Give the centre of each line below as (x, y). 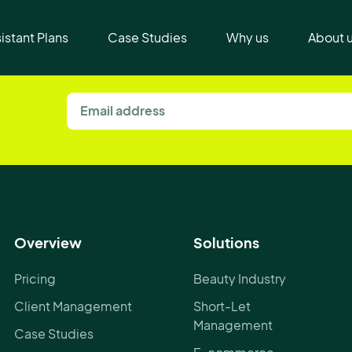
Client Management (73, 306)
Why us (247, 37)
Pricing (35, 279)
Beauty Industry (239, 279)
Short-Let (222, 306)
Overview (48, 242)
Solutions (226, 242)
